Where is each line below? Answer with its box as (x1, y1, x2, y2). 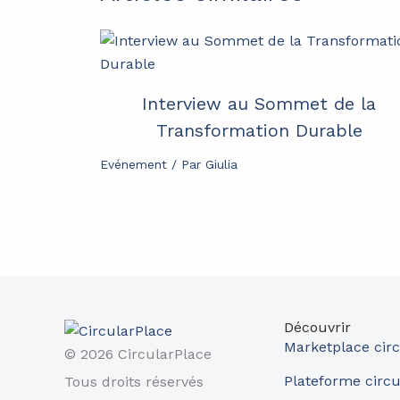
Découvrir (284, 319, 352, 336)
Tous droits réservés (64, 373, 204, 390)
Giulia (205, 156, 237, 171)
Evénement (100, 156, 167, 171)
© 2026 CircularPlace (64, 346, 212, 362)
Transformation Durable (155, 119, 362, 141)
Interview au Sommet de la (142, 92, 377, 114)
